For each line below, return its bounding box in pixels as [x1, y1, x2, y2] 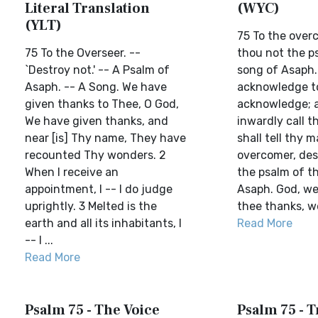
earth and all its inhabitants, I [25, 216, 182, 230]
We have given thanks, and [25, 114, 168, 128]
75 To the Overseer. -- [25, 46, 141, 60]
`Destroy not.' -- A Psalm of [25, 63, 170, 77]
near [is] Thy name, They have [25, 131, 186, 145]
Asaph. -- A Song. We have [25, 80, 167, 94]
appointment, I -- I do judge [25, 182, 172, 196]
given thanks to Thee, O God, [25, 97, 179, 111]
